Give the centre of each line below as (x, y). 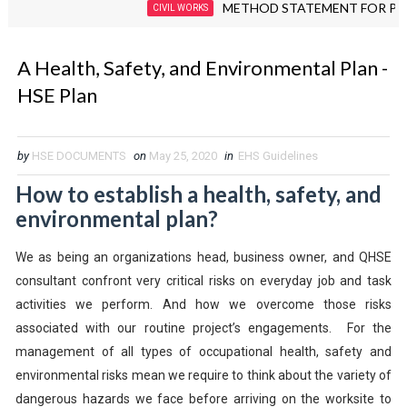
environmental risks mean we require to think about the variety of (203, 375)
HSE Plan (57, 94)
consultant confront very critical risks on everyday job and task (203, 280)
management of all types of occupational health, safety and (203, 351)
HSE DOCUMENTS (79, 155)
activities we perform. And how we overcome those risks (203, 304)
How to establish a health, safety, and (198, 194)
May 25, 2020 (183, 155)
